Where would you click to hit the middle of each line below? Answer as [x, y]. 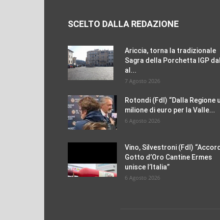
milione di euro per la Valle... [170, 110]
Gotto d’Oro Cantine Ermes [168, 157]
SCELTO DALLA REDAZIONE [123, 24]
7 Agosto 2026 [142, 81]
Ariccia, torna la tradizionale [170, 51]
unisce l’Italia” [147, 167]
